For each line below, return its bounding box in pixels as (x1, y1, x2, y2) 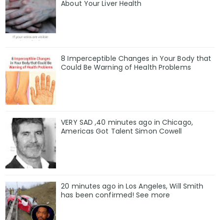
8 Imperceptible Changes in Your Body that (61, 54, 212, 64)
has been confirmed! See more (61, 190, 170, 200)
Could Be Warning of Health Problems (61, 62, 191, 73)
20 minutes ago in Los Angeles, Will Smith (61, 181, 204, 191)
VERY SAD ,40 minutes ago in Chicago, (61, 117, 193, 127)
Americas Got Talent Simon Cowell (61, 126, 182, 136)
